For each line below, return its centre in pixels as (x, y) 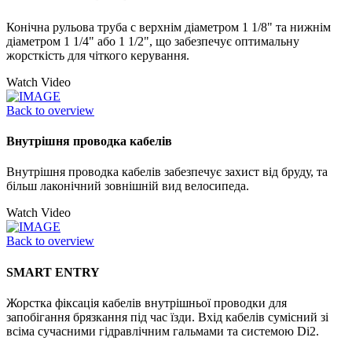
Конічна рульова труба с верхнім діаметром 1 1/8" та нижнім (169, 27)
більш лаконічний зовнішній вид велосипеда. (128, 186)
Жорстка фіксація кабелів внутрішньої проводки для (147, 302)
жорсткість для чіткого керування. (98, 55)
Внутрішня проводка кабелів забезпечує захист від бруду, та (167, 172)
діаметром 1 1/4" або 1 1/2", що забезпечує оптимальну (153, 41)
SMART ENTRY (53, 272)
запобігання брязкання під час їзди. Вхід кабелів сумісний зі (167, 317)
